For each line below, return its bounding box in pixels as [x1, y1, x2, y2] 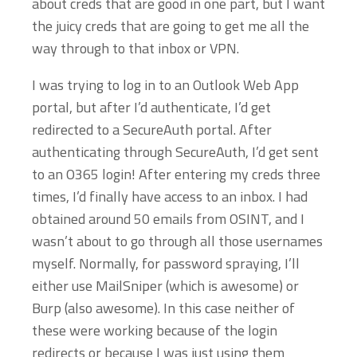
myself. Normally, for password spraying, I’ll [32, 253, 300, 274]
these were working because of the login [32, 320, 277, 341]
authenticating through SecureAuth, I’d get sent [32, 141, 319, 163]
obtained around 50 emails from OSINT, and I [32, 208, 304, 229]
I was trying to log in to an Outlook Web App [32, 74, 299, 96]
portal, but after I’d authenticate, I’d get [32, 96, 271, 118]
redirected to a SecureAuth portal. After [32, 119, 272, 140]
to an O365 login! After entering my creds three [32, 163, 320, 185]
